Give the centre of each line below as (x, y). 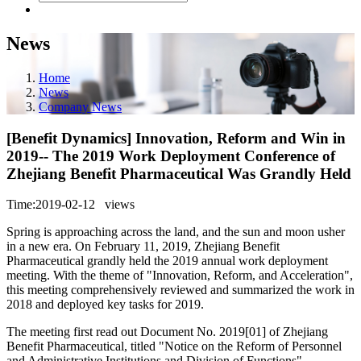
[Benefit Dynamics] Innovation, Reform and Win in (176, 138)
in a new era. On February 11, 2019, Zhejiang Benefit (143, 247)
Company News (80, 106)
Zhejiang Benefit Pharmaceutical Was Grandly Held (179, 173)
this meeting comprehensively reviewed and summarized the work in (180, 290)
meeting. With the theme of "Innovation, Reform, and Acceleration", (180, 276)
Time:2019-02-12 (56, 205)
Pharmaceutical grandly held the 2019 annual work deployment (167, 261)
